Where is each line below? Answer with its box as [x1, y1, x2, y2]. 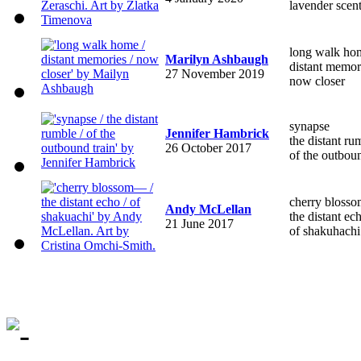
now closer [289, 73, 345, 88]
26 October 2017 [165, 140, 251, 155]
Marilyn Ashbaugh [165, 52, 268, 66]
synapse [289, 118, 330, 133]
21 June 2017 [165, 216, 234, 230]
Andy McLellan [165, 201, 251, 216]
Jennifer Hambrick [165, 126, 269, 140]
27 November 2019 [165, 66, 264, 81]
